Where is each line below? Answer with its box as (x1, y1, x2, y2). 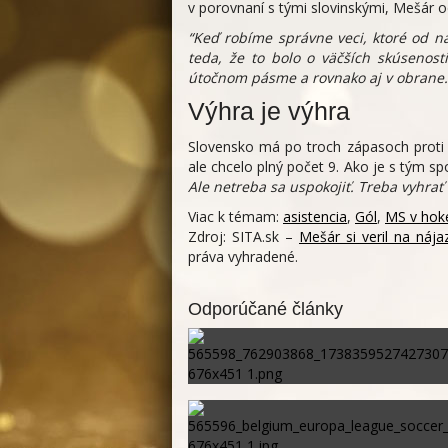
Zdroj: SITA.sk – (188, 227, 299, 247)
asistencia (283, 207, 347, 227)
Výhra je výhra (188, 98, 350, 126)
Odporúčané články (188, 299, 343, 320)
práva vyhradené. (188, 247, 298, 267)
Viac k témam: (188, 207, 283, 227)
